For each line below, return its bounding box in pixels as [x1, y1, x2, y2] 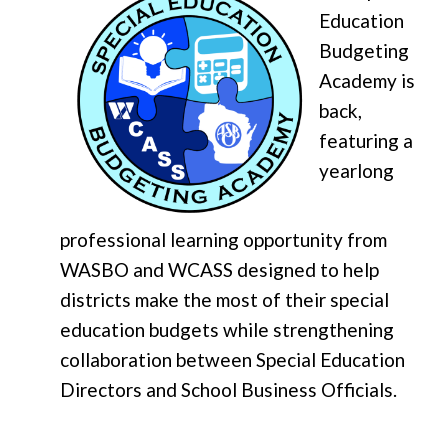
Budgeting [319, 39, 409, 63]
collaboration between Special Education [60, 348, 405, 372]
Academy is [319, 69, 415, 93]
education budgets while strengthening [60, 318, 394, 342]
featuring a [319, 129, 413, 153]
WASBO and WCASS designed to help [60, 258, 379, 282]
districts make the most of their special [60, 288, 389, 312]
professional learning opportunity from [60, 228, 387, 252]
